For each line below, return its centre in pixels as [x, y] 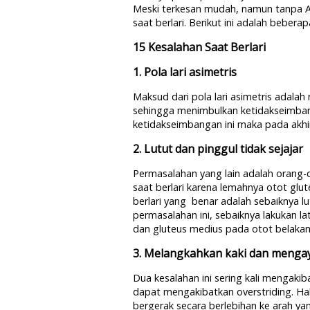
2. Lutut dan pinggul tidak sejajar [218, 149]
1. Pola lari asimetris [185, 72]
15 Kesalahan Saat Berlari [199, 47]
